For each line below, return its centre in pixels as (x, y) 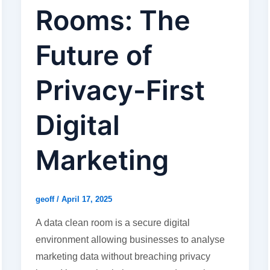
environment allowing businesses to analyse (130, 239)
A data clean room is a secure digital (112, 222)
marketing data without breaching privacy (123, 256)
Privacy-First (120, 90)
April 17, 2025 (86, 199)
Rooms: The (113, 20)
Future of (94, 55)
